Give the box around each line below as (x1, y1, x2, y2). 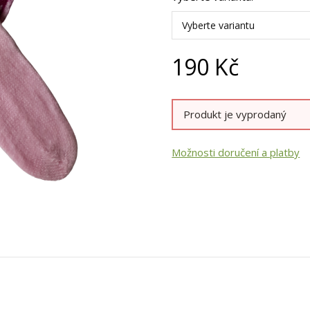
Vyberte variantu (182, 18, 255, 32)
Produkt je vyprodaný (183, 107, 287, 121)
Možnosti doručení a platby (172, 145, 300, 159)
